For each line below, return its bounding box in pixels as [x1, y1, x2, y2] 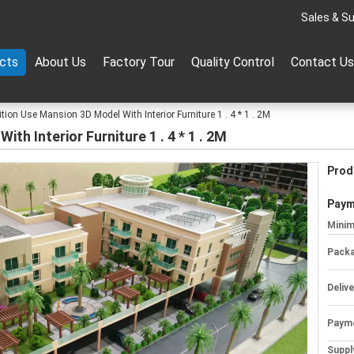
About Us [35, 55, 86, 70]
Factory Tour [103, 55, 175, 70]
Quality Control [191, 55, 274, 70]
